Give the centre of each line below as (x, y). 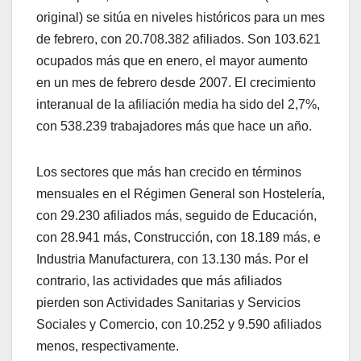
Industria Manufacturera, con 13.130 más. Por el (172, 259)
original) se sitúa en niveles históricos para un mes (180, 17)
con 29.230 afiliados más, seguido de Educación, (176, 215)
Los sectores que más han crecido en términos (169, 172)
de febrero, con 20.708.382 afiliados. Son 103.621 (178, 39)
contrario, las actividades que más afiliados (159, 280)
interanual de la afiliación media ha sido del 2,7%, (178, 104)
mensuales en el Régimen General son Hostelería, (180, 193)
